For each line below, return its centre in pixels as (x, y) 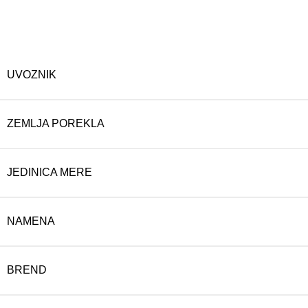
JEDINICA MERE (49, 172)
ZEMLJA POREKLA (56, 123)
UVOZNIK (32, 74)
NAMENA (31, 221)
